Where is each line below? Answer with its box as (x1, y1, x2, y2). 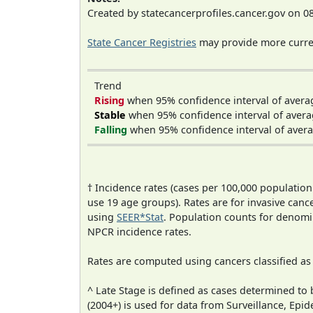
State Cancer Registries (87, 35, 196, 49)
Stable (94, 108, 126, 122)
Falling (94, 122, 127, 136)
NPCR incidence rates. (87, 225, 191, 239)
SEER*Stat (117, 210, 163, 224)
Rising (94, 93, 124, 107)
